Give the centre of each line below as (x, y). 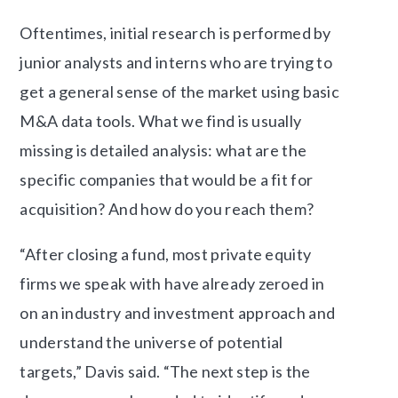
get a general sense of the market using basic (180, 92)
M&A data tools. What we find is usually (161, 121)
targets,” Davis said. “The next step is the (165, 372)
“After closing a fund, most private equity (166, 255)
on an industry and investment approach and (178, 313)
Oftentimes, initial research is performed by (175, 33)
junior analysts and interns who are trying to (176, 63)
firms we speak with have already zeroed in (172, 284)
